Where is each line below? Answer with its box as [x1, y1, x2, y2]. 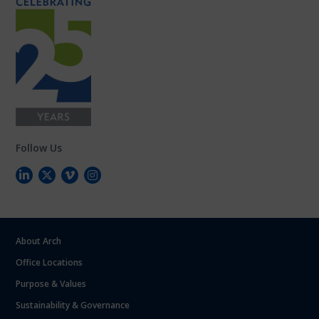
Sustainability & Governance [16, 299, 130, 311]
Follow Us [16, 141, 63, 155]
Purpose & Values [16, 278, 87, 290]
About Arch [16, 235, 62, 247]
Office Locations [16, 256, 83, 268]
